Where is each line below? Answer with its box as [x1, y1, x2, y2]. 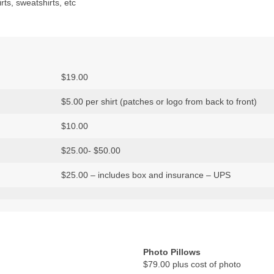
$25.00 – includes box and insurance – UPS [61, 170, 231, 180]
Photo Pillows [143, 247, 201, 257]
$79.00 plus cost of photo [143, 259, 241, 269]
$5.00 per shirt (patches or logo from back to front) [61, 97, 257, 106]
